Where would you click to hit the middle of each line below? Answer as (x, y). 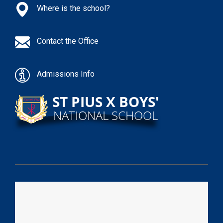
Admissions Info (66, 74)
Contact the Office (68, 41)
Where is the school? (73, 8)
